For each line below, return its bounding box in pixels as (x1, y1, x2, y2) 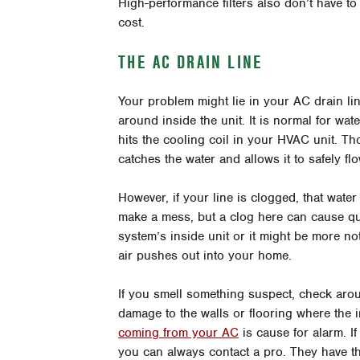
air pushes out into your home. (118, 247, 292, 264)
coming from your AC (118, 325, 239, 342)
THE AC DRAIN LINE (118, 50, 264, 75)
